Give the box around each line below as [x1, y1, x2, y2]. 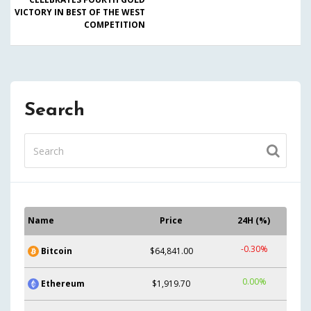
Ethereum [41, 277, 85, 289]
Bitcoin [41, 244, 72, 257]
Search [24, 101, 85, 120]
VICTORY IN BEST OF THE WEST [15, 6, 145, 18]
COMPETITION [84, 19, 145, 31]
